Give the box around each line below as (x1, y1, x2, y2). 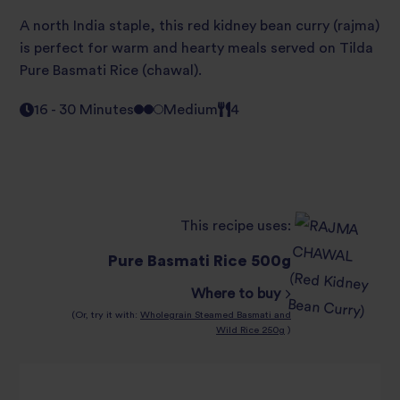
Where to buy (191, 286, 284, 301)
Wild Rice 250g (216, 324, 285, 335)
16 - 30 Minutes (34, 102, 135, 117)
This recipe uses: (180, 219, 291, 234)
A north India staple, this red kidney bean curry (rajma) (20, 18, 379, 33)
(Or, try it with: (71, 309, 140, 320)
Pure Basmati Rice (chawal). (20, 62, 202, 78)
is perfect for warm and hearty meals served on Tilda (20, 40, 373, 55)
